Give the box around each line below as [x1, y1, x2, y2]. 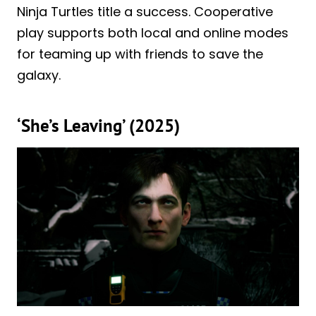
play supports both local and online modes [17, 24, 288, 42]
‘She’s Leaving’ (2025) [17, 114, 180, 137]
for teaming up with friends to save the [17, 45, 263, 63]
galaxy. [17, 66, 61, 85]
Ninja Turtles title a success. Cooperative [17, 3, 273, 21]
